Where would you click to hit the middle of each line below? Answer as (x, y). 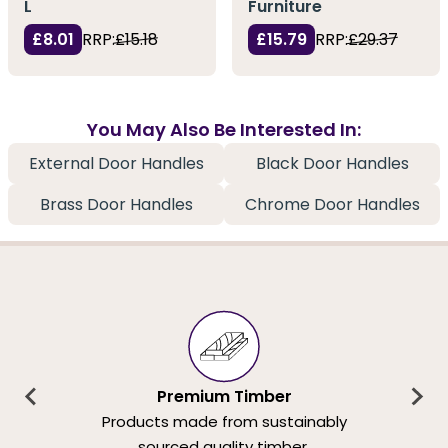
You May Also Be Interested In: (224, 130)
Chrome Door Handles (332, 205)
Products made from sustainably (224, 421)
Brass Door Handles (116, 205)
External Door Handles (116, 164)
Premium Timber (224, 396)
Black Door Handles (332, 164)
